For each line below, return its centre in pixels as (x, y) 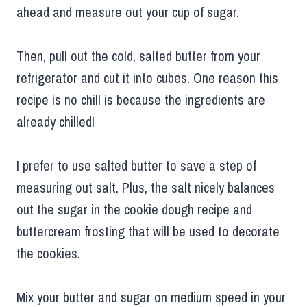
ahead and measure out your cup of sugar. (128, 12)
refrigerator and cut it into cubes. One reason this (147, 77)
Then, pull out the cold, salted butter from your (138, 56)
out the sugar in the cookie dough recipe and (134, 209)
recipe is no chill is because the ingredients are (141, 99)
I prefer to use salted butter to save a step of (136, 165)
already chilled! (56, 121)
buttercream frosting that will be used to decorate (148, 231)
